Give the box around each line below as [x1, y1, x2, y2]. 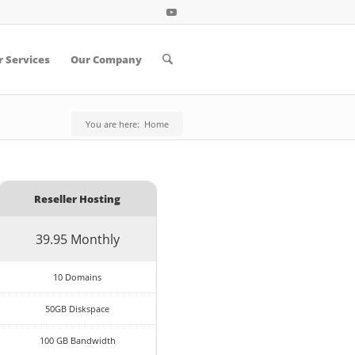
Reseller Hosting [34, 192, 121, 207]
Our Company [70, 52, 142, 67]
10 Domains [53, 270, 102, 283]
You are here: [86, 118, 139, 130]
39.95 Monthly [35, 230, 120, 248]
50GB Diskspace [45, 302, 110, 315]
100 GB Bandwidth [39, 334, 116, 347]
